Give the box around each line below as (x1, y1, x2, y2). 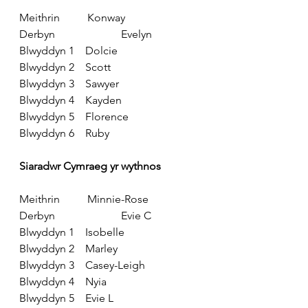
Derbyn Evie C (19, 208, 151, 222)
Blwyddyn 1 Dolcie (19, 43, 118, 57)
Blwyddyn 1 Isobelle (19, 225, 124, 239)
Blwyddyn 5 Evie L (19, 291, 113, 305)
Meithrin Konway (19, 10, 125, 24)
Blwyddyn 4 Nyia (19, 274, 107, 288)
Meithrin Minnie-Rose (19, 192, 148, 206)
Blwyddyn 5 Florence (19, 109, 129, 123)
